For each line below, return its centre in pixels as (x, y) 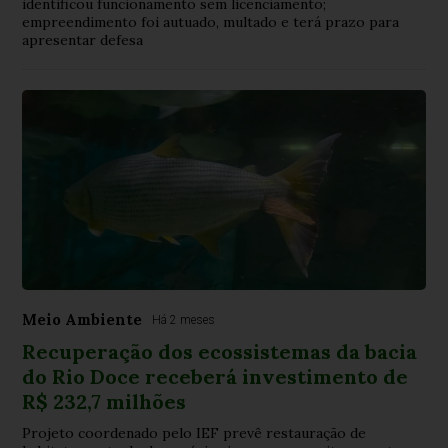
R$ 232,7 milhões (104, 401)
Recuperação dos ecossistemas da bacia (220, 351)
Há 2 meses (184, 319)
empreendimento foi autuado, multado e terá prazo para (211, 21)
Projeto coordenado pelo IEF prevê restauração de (194, 432)
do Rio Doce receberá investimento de (215, 376)
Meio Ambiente (82, 319)
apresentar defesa (83, 39)
